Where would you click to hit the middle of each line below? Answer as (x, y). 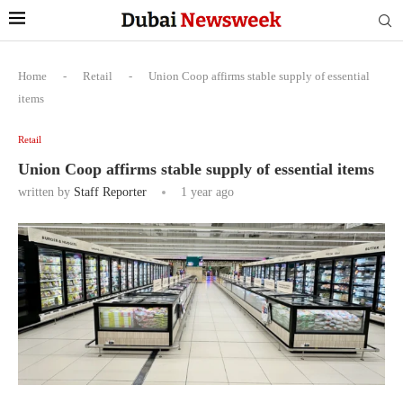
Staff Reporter (110, 192)
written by (46, 192)
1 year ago (206, 192)
